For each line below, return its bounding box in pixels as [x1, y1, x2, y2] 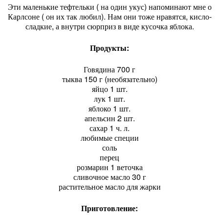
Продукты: [90, 42, 129, 53]
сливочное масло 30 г [73, 171, 146, 182]
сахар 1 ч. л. [89, 122, 130, 133]
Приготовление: [81, 202, 138, 214]
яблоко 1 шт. [88, 103, 131, 114]
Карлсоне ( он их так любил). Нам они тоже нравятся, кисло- [7, 11, 212, 22]
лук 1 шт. [94, 93, 125, 104]
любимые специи [80, 132, 139, 143]
